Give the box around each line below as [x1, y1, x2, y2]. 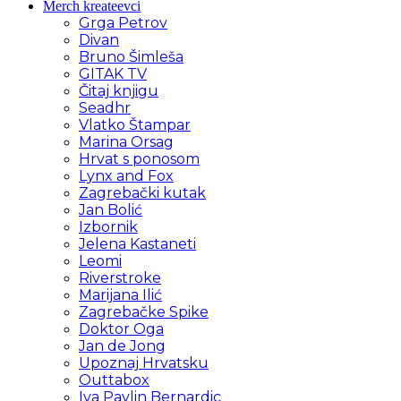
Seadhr [79, 99, 131, 117]
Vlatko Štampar [79, 116, 191, 134]
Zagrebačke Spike [79, 303, 209, 321]
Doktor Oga [79, 320, 164, 338]
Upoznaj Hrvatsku [79, 354, 209, 372]
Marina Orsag [79, 133, 174, 151]
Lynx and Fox [79, 167, 174, 185]
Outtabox [79, 371, 149, 389]
